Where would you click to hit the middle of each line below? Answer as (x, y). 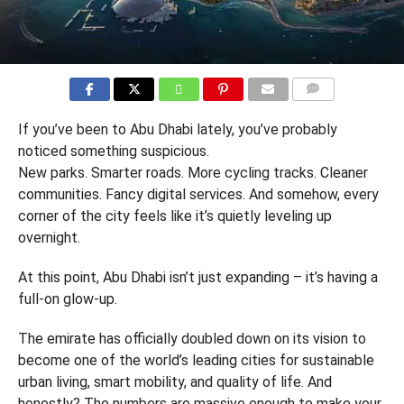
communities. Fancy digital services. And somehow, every (198, 194)
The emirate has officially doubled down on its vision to (192, 339)
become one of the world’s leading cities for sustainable (196, 360)
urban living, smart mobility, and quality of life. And (174, 382)
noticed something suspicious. (113, 151)
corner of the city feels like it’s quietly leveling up (174, 216)
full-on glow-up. (67, 299)
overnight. (49, 238)
